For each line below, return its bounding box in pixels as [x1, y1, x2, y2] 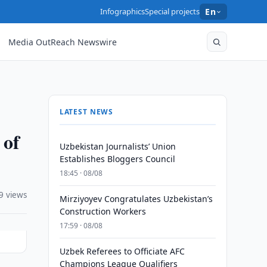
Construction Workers [59, 206, 146, 217]
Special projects [145, 6, 200, 17]
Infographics [100, 6, 145, 17]
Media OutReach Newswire [8, 36, 117, 48]
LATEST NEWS [59, 107, 114, 117]
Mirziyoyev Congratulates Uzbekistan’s [59, 193, 213, 204]
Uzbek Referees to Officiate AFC [59, 246, 185, 257]
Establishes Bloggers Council [59, 153, 175, 164]
